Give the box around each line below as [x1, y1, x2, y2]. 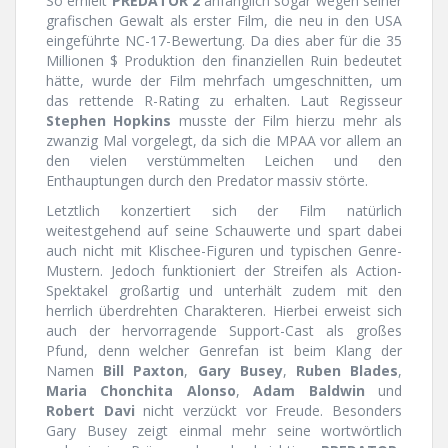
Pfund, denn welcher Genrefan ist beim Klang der [46, 341, 402, 361]
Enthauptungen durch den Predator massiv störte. [46, 171, 368, 191]
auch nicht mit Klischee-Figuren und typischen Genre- [46, 241, 402, 261]
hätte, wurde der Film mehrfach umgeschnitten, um [46, 71, 402, 91]
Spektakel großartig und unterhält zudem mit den [46, 281, 402, 301]
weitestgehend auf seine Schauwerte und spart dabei [46, 221, 402, 241]
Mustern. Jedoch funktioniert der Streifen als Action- [46, 261, 402, 281]
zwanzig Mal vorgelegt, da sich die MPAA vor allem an [46, 131, 402, 151]
